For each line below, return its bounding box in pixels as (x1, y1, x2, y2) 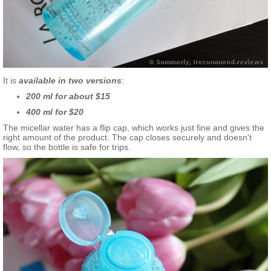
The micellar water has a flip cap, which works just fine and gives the (3, 123, 264, 133)
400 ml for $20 (26, 107, 83, 117)
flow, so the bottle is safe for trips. (3, 142, 131, 152)
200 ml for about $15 (26, 91, 110, 102)
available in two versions (16, 76, 122, 86)
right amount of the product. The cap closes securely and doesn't (3, 132, 252, 143)
